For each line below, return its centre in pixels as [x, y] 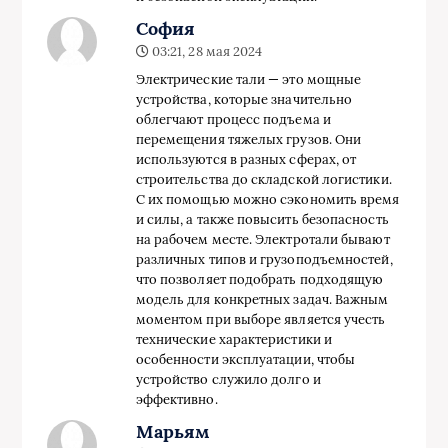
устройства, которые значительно [244, 100]
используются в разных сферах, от [246, 160]
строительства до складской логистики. [263, 180]
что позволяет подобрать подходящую [259, 280]
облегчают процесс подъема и [233, 120]
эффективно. [176, 400]
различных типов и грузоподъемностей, [264, 260]
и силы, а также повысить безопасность [262, 220]
